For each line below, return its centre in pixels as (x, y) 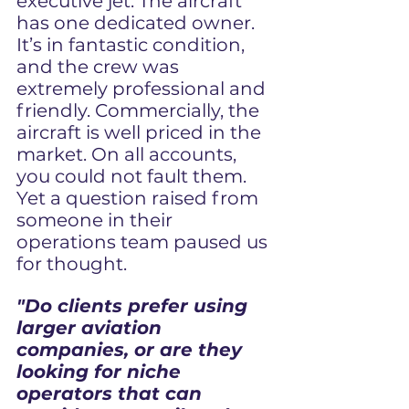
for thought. (72, 264)
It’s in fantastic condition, (133, 45)
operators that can (112, 393)
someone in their (97, 220)
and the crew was (100, 67)
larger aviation (92, 328)
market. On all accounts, (129, 154)
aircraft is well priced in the (141, 132)
